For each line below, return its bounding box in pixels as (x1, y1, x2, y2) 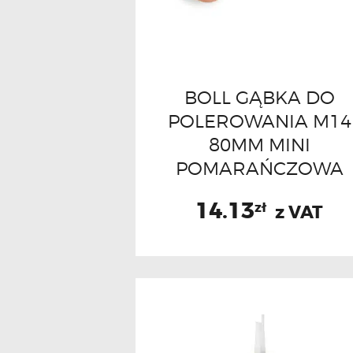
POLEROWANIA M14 (167, 109, 351, 132)
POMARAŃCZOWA (175, 156, 344, 180)
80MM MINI (208, 132, 310, 156)
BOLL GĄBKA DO (184, 85, 335, 109)
